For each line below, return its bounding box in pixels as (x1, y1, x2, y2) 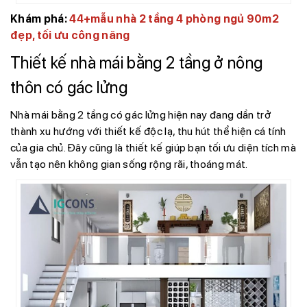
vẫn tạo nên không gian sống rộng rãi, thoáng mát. (10, 157, 248, 171)
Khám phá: (10, 12, 70, 25)
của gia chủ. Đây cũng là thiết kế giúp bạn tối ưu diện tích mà (10, 140, 296, 154)
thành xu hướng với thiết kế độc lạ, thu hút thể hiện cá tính (10, 124, 286, 138)
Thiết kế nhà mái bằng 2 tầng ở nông (10, 52, 263, 73)
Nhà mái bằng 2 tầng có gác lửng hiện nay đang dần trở (10, 108, 271, 121)
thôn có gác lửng (10, 77, 128, 97)
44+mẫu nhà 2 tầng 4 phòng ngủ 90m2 (69, 12, 280, 25)
